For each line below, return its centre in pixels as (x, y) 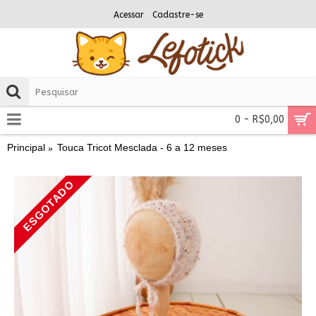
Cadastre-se (177, 15)
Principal (26, 147)
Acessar (128, 15)
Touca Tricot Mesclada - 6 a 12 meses (142, 147)
